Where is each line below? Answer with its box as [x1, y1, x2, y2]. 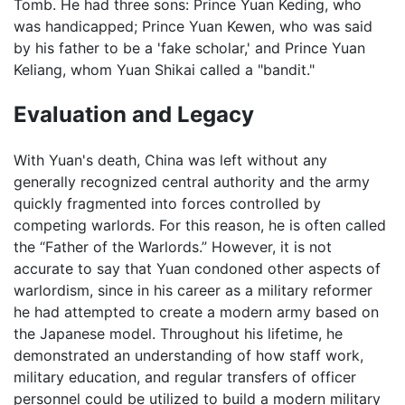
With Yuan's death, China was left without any [14, 150, 327, 169]
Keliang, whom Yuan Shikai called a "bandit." [14, 61, 315, 80]
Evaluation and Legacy [14, 101, 254, 128]
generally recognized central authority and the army [14, 172, 370, 191]
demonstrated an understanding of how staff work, [14, 345, 363, 364]
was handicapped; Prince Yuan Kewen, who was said [14, 17, 372, 36]
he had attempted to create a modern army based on [14, 302, 379, 321]
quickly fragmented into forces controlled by [14, 193, 321, 212]
